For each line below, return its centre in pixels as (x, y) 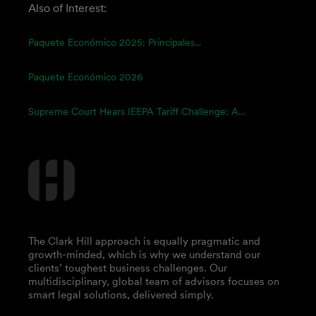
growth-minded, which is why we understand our (144, 254)
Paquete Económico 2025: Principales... (115, 42)
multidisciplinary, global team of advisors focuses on (154, 281)
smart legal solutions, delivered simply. (121, 294)
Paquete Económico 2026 (85, 77)
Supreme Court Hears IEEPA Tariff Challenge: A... (136, 111)
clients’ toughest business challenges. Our (128, 268)
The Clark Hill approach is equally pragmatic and (144, 241)
